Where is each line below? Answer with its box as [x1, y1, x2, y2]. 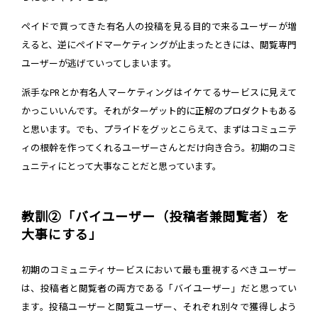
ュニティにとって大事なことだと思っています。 [21, 160, 221, 172]
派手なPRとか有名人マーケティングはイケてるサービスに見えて [21, 87, 297, 98]
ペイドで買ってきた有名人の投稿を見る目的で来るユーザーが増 [21, 21, 297, 32]
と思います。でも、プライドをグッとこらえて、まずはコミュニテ [21, 124, 297, 135]
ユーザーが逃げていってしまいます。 [21, 57, 177, 69]
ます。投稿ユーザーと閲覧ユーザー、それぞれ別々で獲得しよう [21, 301, 297, 312]
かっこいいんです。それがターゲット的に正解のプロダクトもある [21, 105, 297, 116]
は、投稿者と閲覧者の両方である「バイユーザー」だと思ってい [21, 283, 297, 294]
